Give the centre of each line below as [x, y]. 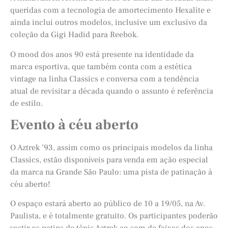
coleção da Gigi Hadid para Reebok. [74, 35]
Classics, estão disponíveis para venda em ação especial [109, 160]
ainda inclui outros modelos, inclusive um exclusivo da [109, 23]
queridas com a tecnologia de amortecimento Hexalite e [110, 10]
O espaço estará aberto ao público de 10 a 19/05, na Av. [108, 204]
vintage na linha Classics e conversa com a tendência [105, 79]
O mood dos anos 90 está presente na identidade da [102, 54]
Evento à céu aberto [74, 125]
